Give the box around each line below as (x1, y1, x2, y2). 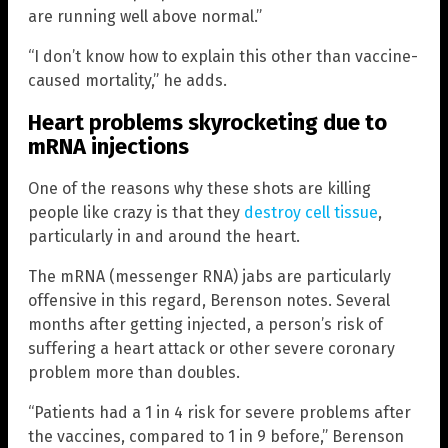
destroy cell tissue (244, 203, 378, 223)
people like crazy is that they (28, 203, 244, 223)
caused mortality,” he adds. (28, 70, 227, 90)
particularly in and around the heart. (28, 227, 300, 247)
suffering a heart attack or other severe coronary (28, 339, 395, 359)
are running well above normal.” (28, 6, 262, 26)
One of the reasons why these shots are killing (28, 179, 371, 199)
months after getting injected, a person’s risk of (28, 315, 383, 335)
